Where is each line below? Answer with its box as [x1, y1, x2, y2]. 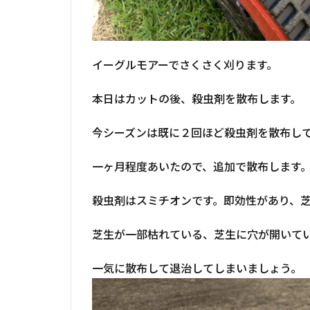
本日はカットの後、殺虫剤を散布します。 [92, 92, 301, 105]
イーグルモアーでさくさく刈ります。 [92, 58, 277, 71]
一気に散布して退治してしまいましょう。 [92, 262, 302, 275]
